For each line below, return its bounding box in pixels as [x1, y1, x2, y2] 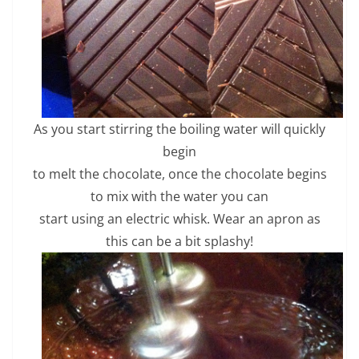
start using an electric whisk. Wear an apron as [38, 210, 321, 228]
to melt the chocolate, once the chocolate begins [32, 165, 327, 184]
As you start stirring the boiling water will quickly [34, 120, 325, 139]
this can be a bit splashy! [106, 232, 253, 251]
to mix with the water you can [91, 188, 268, 206]
